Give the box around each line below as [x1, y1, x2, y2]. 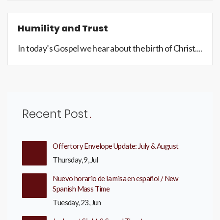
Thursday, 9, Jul [53, 155, 98, 164]
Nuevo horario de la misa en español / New [53, 174, 178, 183]
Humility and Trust [18, 22, 108, 34]
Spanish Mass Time [53, 184, 110, 193]
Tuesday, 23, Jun [53, 198, 101, 207]
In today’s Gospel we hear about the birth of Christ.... [18, 43, 202, 54]
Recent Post [22, 106, 88, 122]
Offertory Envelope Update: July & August [53, 141, 179, 150]
